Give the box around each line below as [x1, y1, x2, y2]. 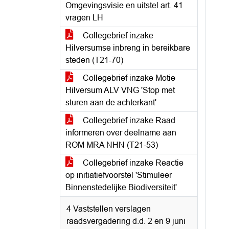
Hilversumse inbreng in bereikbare [65, 43, 190, 52]
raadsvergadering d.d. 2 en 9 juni [66, 217, 186, 225]
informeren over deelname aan [65, 128, 176, 137]
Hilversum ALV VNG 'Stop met [65, 86, 175, 95]
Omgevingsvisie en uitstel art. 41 [65, 1, 183, 10]
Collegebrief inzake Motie [81, 74, 175, 82]
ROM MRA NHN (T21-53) [65, 141, 158, 149]
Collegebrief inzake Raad [81, 116, 175, 125]
